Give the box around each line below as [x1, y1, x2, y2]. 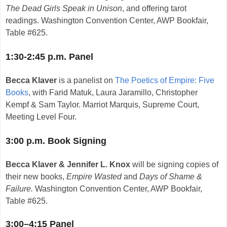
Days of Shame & [139, 172, 202, 181]
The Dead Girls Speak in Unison [6, 4, 122, 13]
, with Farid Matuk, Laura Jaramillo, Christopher [28, 88, 198, 97]
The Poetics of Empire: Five [115, 76, 214, 85]
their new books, [6, 172, 66, 181]
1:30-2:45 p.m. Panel [6, 52, 93, 62]
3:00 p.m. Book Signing [6, 136, 106, 146]
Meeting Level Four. [6, 112, 77, 122]
